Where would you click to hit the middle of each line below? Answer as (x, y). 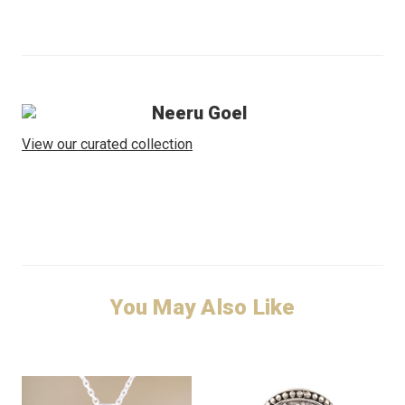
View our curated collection (107, 144)
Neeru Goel (199, 113)
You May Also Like (202, 307)
